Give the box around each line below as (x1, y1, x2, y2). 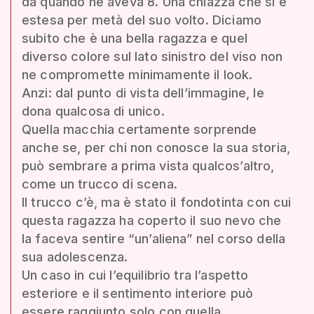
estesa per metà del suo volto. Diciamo (22, 12, 262, 27)
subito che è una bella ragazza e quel (22, 30, 247, 46)
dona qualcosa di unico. (22, 103, 165, 118)
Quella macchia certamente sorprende (22, 121, 257, 137)
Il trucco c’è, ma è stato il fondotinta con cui (22, 194, 292, 210)
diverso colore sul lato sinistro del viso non (22, 48, 283, 64)
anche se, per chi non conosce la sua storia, (22, 139, 291, 155)
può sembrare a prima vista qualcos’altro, (22, 158, 275, 173)
